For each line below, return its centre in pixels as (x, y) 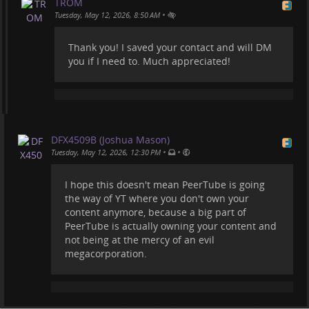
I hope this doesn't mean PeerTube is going (165, 185)
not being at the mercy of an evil (140, 240)
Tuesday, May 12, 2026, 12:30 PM (106, 152)
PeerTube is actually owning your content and (171, 226)
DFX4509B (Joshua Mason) (110, 140)
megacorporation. (106, 254)
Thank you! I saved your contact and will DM (170, 48)
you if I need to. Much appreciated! (149, 61)
